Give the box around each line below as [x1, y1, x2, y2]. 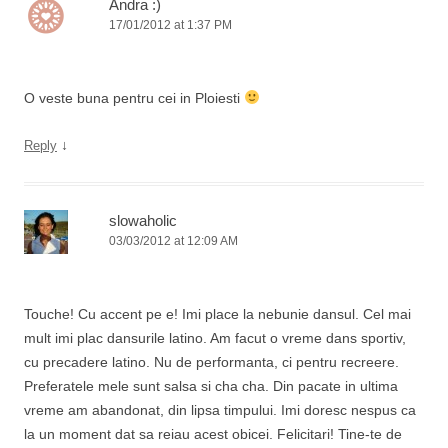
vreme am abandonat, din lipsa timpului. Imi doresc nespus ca [24, 402, 416, 418]
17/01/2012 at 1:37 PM [109, 18, 232, 32]
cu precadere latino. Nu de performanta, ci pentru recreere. [24, 354, 399, 370]
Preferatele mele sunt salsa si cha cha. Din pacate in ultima [24, 378, 398, 394]
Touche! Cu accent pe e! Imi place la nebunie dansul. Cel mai [24, 306, 411, 322]
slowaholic [109, 212, 177, 229]
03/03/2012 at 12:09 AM [109, 234, 238, 248]
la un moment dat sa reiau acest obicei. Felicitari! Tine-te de [24, 426, 402, 442]
